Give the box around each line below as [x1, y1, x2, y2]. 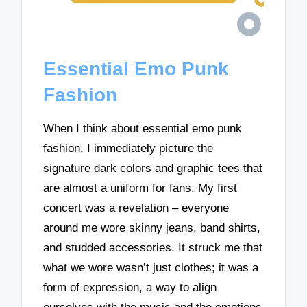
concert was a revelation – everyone [43, 201, 230, 215]
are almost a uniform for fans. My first [43, 182, 238, 195]
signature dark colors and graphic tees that [43, 162, 263, 175]
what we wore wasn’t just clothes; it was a [43, 261, 259, 275]
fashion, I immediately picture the [43, 142, 214, 156]
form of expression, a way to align [43, 281, 217, 295]
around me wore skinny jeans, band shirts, [43, 221, 261, 235]
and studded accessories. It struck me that [43, 241, 263, 255]
